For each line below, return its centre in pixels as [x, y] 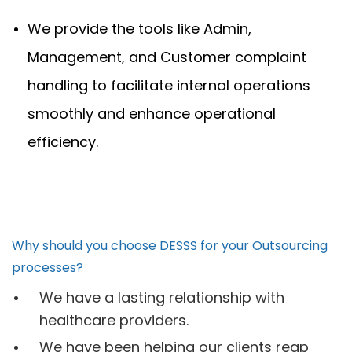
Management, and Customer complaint [167, 57]
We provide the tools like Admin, [139, 28]
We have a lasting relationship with [162, 297]
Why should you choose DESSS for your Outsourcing [170, 245]
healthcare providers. [114, 320]
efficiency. [63, 141]
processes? [48, 267]
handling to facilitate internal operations [169, 85]
